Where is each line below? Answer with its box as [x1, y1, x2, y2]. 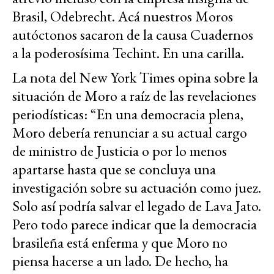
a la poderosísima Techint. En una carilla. [12, 43, 244, 62]
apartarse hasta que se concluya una [12, 159, 216, 179]
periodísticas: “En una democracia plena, [12, 104, 243, 124]
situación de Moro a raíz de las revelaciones [12, 86, 256, 105]
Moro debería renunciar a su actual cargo [12, 122, 247, 142]
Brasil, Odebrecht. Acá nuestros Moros [12, 6, 233, 26]
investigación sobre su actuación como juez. [12, 177, 261, 197]
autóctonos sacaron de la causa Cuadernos [12, 24, 253, 44]
